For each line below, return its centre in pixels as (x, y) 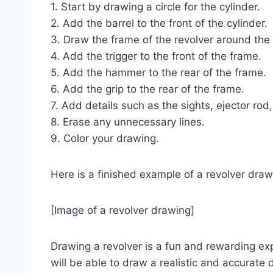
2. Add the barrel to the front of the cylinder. (159, 23)
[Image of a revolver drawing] (122, 210)
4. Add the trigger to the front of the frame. (156, 56)
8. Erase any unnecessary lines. (128, 122)
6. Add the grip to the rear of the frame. (147, 89)
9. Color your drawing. (105, 138)
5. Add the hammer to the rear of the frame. (158, 72)
